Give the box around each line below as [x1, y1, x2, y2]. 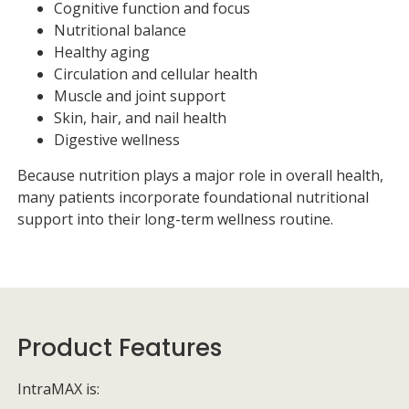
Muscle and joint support [54, 86, 225, 106]
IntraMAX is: [17, 379, 100, 399]
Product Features [17, 331, 222, 364]
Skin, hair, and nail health [54, 108, 226, 128]
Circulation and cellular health [54, 64, 257, 84]
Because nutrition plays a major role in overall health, [17, 165, 383, 185]
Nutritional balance [54, 20, 186, 40]
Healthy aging [54, 42, 150, 62]
